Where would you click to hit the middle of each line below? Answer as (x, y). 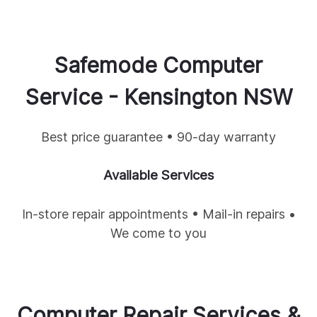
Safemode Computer (158, 65)
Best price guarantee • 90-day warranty (158, 137)
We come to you (158, 234)
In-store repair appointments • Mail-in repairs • (158, 214)
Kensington (180, 97)
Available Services (158, 175)
